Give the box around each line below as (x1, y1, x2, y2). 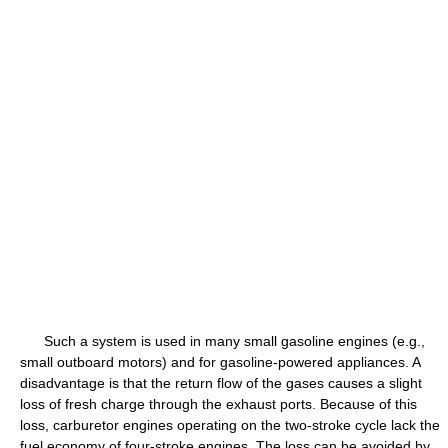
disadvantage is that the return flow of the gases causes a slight (20, 375, 422, 391)
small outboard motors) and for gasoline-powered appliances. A (20, 354, 420, 370)
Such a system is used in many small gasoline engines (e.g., (20, 333, 425, 349)
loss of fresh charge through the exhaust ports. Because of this (20, 396, 417, 412)
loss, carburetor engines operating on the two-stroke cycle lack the (20, 417, 440, 433)
